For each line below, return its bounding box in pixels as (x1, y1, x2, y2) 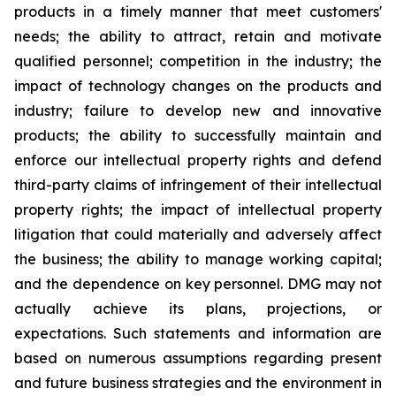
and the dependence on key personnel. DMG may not (14, 275, 382, 293)
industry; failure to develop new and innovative (14, 102, 382, 119)
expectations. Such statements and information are (14, 324, 382, 342)
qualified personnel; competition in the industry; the (14, 52, 382, 70)
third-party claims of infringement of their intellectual (14, 176, 382, 194)
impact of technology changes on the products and (14, 77, 382, 95)
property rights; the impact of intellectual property (14, 201, 382, 218)
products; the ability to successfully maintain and (14, 126, 382, 144)
